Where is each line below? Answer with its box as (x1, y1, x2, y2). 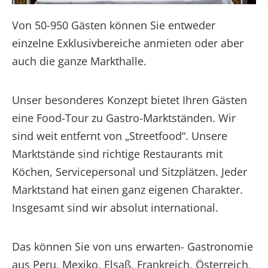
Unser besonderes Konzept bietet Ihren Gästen (12, 92, 247, 107)
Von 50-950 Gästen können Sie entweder (12, 17, 215, 32)
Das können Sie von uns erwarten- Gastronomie (12, 239, 253, 254)
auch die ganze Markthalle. (12, 53, 147, 68)
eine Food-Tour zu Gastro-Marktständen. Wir (12, 110, 236, 125)
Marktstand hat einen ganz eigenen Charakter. (12, 182, 243, 197)
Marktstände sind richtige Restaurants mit (12, 146, 223, 161)
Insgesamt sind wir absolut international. (12, 200, 218, 215)
